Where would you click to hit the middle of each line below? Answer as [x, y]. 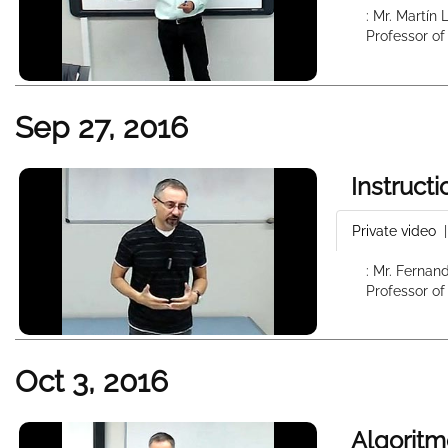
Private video [396, 230]
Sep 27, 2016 [101, 127]
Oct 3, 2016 [91, 382]
